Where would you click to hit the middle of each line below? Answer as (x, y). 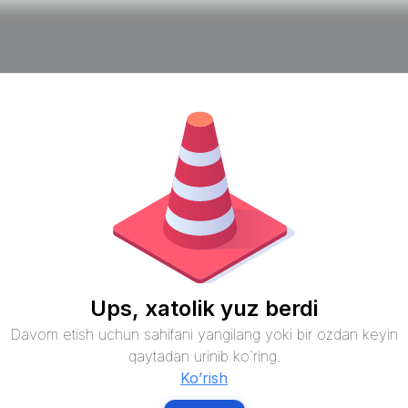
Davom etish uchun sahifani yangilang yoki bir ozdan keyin (204, 334)
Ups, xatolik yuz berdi (204, 308)
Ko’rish (204, 377)
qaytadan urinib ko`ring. (204, 356)
